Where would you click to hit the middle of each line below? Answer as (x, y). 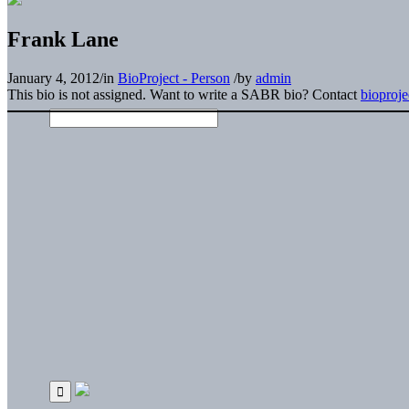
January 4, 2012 (53, 78)
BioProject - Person (174, 78)
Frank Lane (63, 39)
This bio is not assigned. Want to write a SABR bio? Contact (184, 94)
